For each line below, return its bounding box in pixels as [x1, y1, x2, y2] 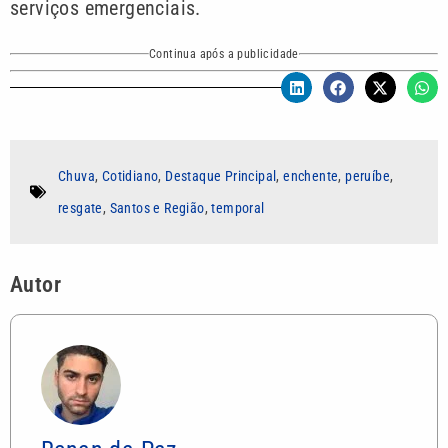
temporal [211, 199, 265, 216]
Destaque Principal [165, 167, 277, 184]
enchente [283, 167, 339, 184]
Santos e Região [109, 199, 205, 216]
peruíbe [345, 167, 391, 184]
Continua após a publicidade [149, 46, 299, 61]
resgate [58, 199, 103, 216]
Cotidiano [101, 167, 159, 184]
